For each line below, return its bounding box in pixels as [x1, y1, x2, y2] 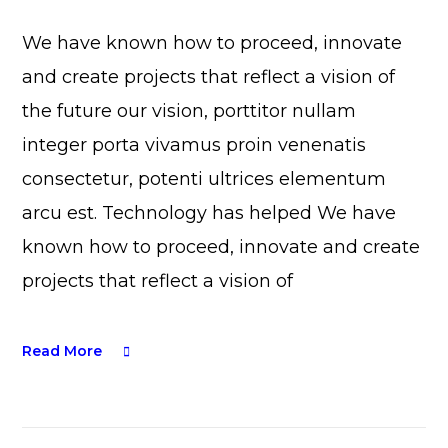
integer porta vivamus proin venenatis [22, 133, 367, 156]
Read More [22, 341, 103, 360]
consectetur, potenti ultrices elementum [22, 167, 387, 190]
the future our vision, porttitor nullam [22, 99, 357, 122]
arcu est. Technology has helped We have [22, 201, 397, 224]
